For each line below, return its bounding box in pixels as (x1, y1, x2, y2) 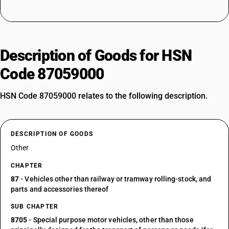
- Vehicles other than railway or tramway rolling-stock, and (19, 175, 212, 183)
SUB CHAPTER (11, 203, 59, 210)
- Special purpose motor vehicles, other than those (27, 216, 194, 224)
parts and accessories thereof (11, 185, 109, 193)
